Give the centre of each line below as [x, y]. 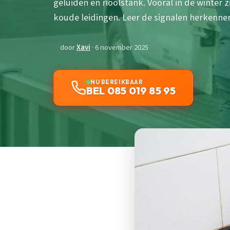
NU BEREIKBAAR [117, 82]
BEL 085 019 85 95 [131, 91]
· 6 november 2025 [119, 48]
